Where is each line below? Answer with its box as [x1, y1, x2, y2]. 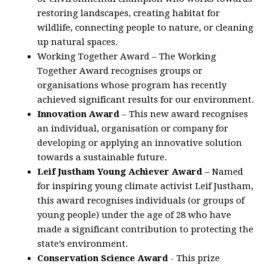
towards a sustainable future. [37, 152, 168, 163]
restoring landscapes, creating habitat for [37, 8, 220, 19]
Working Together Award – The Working [37, 51, 217, 62]
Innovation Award [37, 109, 122, 119]
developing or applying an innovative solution [37, 138, 243, 148]
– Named [205, 166, 244, 177]
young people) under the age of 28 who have [37, 210, 232, 220]
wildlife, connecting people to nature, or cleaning [37, 22, 254, 33]
